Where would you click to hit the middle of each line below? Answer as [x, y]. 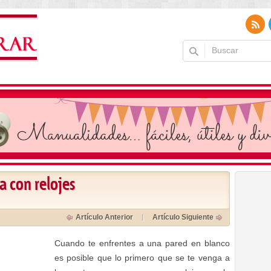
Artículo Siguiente [183, 217]
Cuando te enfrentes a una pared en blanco [142, 243]
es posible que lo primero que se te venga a [142, 258]
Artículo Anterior [104, 217]
